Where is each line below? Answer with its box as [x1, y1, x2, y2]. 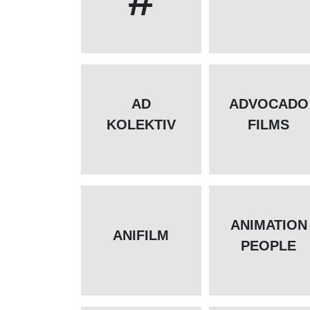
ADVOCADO [228, 96, 309, 112]
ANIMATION [230, 217, 307, 233]
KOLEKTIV [106, 117, 176, 133]
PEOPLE [241, 238, 297, 254]
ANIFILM [113, 228, 169, 244]
